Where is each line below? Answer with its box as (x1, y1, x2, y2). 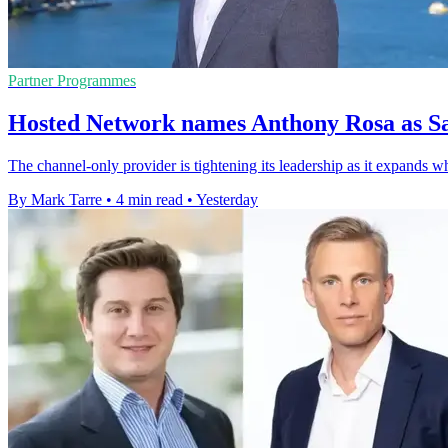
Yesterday (196, 191, 258, 209)
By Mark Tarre (8, 191, 102, 209)
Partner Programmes (8, 72, 136, 90)
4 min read (116, 191, 183, 209)
